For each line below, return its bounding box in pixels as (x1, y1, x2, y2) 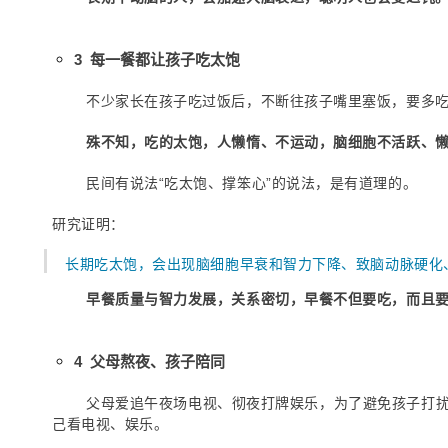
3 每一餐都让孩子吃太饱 (74, 51, 240, 68)
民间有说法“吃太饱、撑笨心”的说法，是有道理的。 (86, 175, 418, 191)
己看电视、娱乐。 (52, 416, 169, 432)
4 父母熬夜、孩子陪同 (74, 353, 225, 370)
